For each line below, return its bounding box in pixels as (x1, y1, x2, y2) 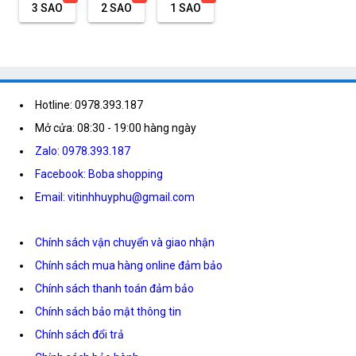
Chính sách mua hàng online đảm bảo (35, 258, 222, 272)
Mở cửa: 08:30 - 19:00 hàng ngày (35, 121, 196, 134)
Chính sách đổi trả (35, 327, 124, 341)
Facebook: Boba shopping (35, 167, 163, 180)
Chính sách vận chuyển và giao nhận (35, 235, 215, 249)
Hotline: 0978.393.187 (35, 98, 143, 111)
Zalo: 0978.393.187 (35, 144, 130, 157)
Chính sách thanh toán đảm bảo (35, 281, 194, 295)
